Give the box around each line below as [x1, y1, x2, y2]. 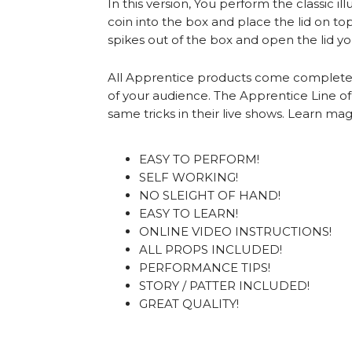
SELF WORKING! [139, 170, 238, 185]
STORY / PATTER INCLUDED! [139, 278, 310, 294]
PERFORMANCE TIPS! [139, 260, 270, 276]
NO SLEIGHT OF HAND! [139, 188, 280, 203]
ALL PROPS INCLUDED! [139, 242, 282, 258]
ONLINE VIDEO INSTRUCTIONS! [139, 224, 332, 240]
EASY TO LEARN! [139, 206, 238, 222]
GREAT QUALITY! [139, 296, 239, 312]
